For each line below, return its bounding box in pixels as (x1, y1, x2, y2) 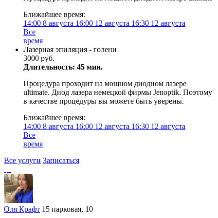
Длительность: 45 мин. (23, 63, 103, 71)
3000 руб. (23, 54, 54, 62)
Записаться (43, 156, 79, 164)
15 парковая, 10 (42, 205, 93, 213)
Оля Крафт (4, 205, 40, 213)
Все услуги (4, 156, 41, 164)
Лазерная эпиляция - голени (23, 45, 117, 54)
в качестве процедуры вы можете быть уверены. (23, 97, 184, 105)
